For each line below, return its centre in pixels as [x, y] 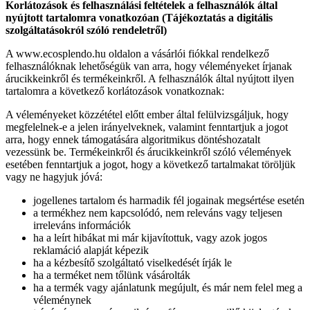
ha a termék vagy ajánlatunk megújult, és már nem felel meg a [168, 287]
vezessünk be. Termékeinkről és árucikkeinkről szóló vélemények [148, 152]
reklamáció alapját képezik [91, 250]
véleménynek [62, 300]
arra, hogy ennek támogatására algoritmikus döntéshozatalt [133, 139]
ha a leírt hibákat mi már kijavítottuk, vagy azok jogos [150, 237]
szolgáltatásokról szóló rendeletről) [86, 30]
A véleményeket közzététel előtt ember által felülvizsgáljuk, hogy [147, 114]
